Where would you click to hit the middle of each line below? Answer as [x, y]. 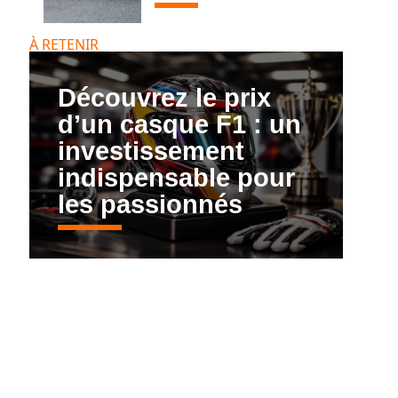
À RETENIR [64, 45]
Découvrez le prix [164, 98]
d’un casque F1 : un [179, 125]
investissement [151, 151]
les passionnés [150, 205]
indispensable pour [176, 178]
